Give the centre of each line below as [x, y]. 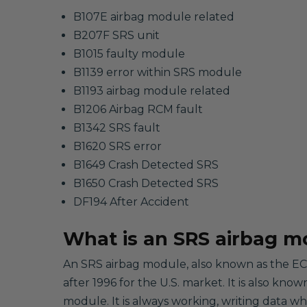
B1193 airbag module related [152, 90]
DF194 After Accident [131, 201]
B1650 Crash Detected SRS [146, 183]
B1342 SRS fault [117, 127]
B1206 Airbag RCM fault [138, 109]
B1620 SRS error [118, 146]
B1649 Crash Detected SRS [146, 164]
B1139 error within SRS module [158, 72]
